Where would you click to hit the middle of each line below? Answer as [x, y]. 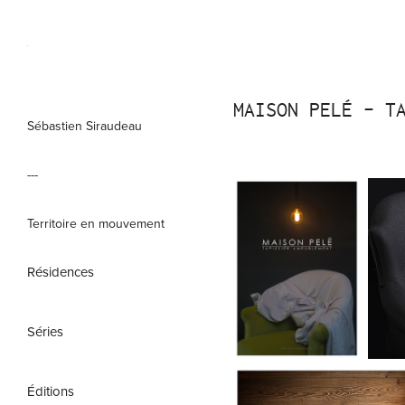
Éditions [51, 391]
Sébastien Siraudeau [85, 126]
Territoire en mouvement [96, 223]
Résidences [61, 272]
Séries [45, 331]
